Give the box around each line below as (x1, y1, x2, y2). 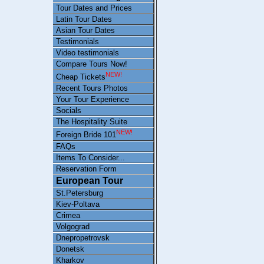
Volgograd (56, 222, 90, 231)
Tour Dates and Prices (56, 4, 132, 12)
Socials (56, 106, 81, 115)
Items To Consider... (56, 153, 125, 162)
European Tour (56, 175, 123, 186)
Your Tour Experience (56, 95, 129, 104)
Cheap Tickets (56, 72, 105, 82)
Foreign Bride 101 (56, 130, 116, 140)
